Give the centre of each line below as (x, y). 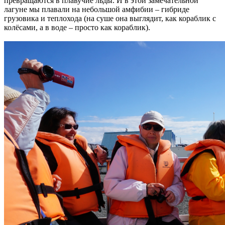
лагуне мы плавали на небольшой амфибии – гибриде (97, 9)
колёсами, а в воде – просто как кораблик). (77, 27)
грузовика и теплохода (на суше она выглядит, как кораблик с (110, 18)
